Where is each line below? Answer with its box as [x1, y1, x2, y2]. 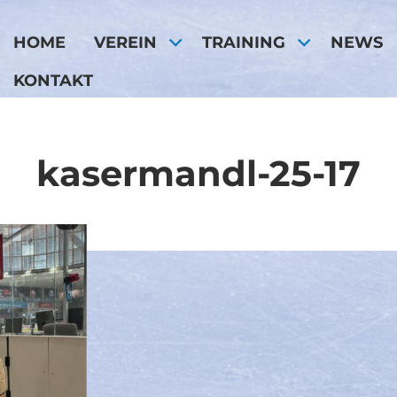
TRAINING [202, 33, 286, 51]
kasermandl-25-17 [36, 152, 361, 195]
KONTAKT [13, 71, 93, 90]
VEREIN [94, 33, 157, 51]
